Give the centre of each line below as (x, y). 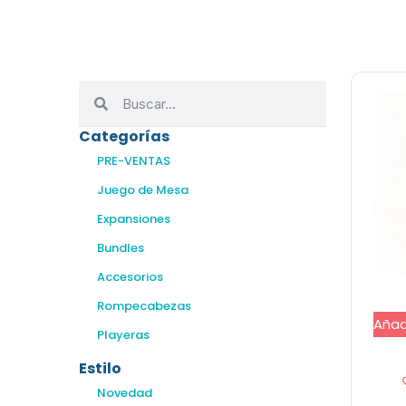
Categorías (124, 136)
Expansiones (134, 219)
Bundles (121, 248)
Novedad (125, 393)
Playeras (123, 335)
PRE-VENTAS (134, 161)
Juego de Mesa (143, 190)
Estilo (100, 368)
